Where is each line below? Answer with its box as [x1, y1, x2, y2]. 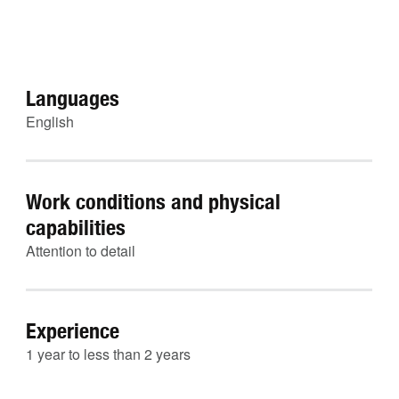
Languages [26, 85, 119, 110]
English [26, 111, 74, 132]
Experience [26, 318, 119, 343]
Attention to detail [26, 240, 135, 261]
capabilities [26, 215, 126, 240]
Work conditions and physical [26, 189, 281, 214]
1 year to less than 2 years [26, 344, 191, 364]
